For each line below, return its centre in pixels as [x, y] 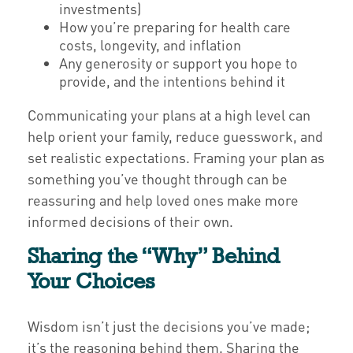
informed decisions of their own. [130, 221]
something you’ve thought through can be [158, 178]
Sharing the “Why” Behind [154, 256]
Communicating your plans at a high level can [169, 115]
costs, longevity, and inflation [150, 45]
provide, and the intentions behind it [172, 81]
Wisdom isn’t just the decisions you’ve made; [169, 326]
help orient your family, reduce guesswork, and [175, 136]
